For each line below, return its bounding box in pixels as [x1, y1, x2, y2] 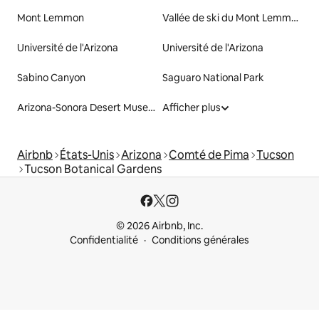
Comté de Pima [169, 147, 249, 163]
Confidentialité [70, 234, 138, 247]
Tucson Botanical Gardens [24, 162, 162, 177]
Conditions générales [152, 234, 249, 247]
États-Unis [60, 147, 114, 163]
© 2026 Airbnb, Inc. [116, 219, 203, 233]
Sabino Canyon [17, 71, 85, 85]
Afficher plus [162, 101, 221, 115]
